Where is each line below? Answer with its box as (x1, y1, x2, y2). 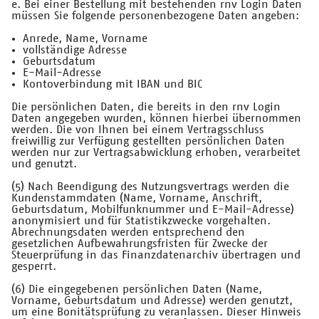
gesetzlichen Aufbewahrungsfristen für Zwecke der (11, 238, 268, 250)
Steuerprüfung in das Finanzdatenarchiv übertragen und (11, 249, 300, 261)
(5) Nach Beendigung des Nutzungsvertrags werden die (11, 181, 289, 193)
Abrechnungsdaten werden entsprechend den (11, 226, 245, 239)
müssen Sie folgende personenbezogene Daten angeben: (11, 10, 299, 22)
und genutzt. (11, 158, 77, 170)
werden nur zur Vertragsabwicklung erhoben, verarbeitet (11, 147, 300, 159)
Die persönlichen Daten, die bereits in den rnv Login (11, 101, 281, 113)
